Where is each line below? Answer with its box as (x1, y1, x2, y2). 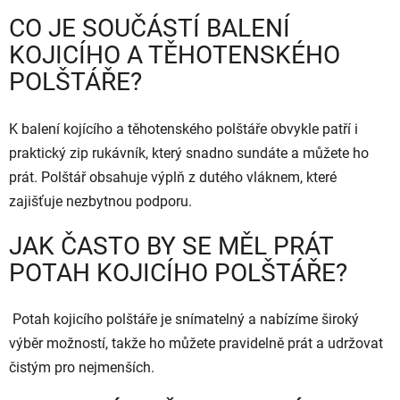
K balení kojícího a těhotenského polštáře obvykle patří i (9, 120, 358, 137)
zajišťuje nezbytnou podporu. (9, 192, 192, 210)
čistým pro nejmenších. (9, 358, 154, 376)
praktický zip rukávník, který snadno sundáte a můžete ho (9, 144, 369, 162)
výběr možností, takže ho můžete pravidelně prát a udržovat (9, 334, 383, 352)
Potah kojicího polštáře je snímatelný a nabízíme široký (9, 310, 359, 328)
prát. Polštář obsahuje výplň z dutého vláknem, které (9, 168, 337, 186)
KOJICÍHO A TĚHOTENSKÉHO (9, 40, 340, 71)
